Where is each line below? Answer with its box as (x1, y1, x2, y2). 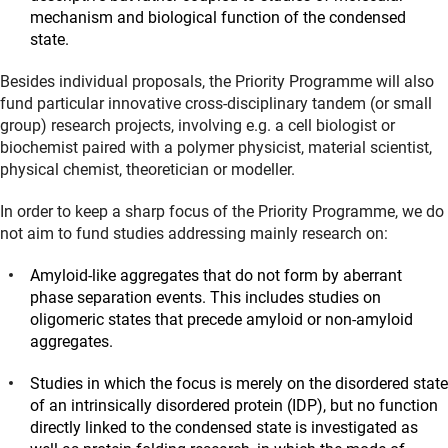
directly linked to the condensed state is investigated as (30, 417, 418, 437)
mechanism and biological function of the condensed (30, 7, 406, 27)
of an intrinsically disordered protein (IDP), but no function (30, 395, 438, 415)
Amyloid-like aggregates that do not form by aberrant (30, 265, 402, 285)
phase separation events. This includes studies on (30, 287, 381, 307)
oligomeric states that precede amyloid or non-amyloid (30, 309, 413, 329)
